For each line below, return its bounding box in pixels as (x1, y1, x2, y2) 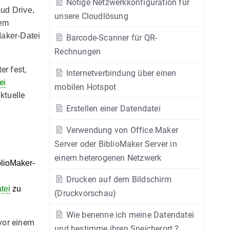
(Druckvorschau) (54, 188, 117, 198)
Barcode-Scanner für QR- (64, 33, 158, 43)
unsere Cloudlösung (54, 11, 128, 21)
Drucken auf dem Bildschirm (64, 175, 171, 184)
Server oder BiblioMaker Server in (54, 139, 177, 149)
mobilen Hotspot (54, 82, 117, 92)
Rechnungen (54, 47, 101, 56)
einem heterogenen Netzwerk (54, 153, 162, 163)
